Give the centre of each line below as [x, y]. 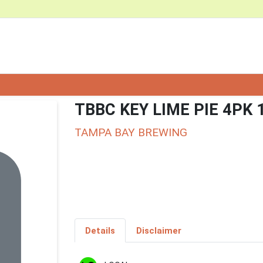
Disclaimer [159, 230]
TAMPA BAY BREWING [131, 132]
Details [100, 230]
